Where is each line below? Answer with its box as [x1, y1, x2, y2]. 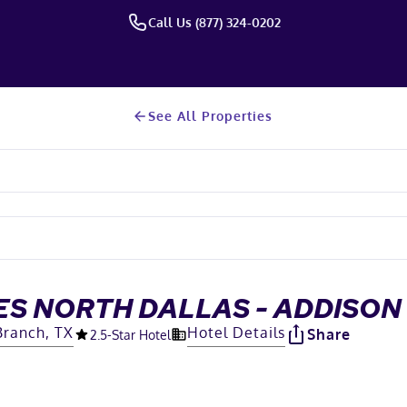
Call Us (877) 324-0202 [148, 14, 281, 30]
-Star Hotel [107, 326, 171, 342]
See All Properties [147, 108, 273, 124]
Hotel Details [187, 323, 285, 342]
